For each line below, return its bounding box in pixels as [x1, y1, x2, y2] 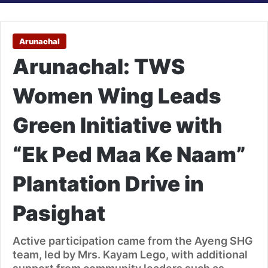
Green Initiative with [13, 112, 223, 138]
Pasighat [13, 200, 105, 226]
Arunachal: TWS [13, 54, 185, 80]
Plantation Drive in [13, 171, 204, 197]
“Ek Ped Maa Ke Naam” [13, 142, 246, 167]
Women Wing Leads [13, 83, 221, 109]
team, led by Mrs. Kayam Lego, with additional [13, 248, 248, 261]
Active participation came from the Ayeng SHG [13, 234, 253, 248]
